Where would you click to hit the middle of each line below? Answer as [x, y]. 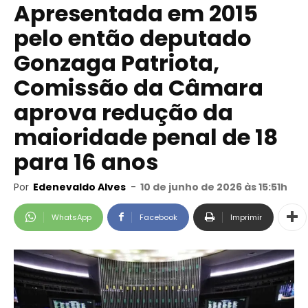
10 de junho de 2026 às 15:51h [214, 187]
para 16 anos [86, 162]
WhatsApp [71, 217]
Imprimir [246, 217]
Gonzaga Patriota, [117, 63]
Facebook [158, 217]
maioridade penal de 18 [146, 137]
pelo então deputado [133, 38]
